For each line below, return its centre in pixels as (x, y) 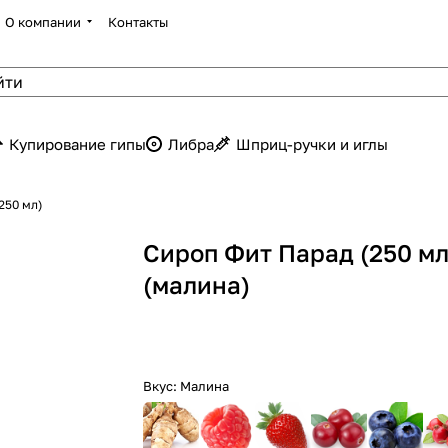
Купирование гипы (77, 144)
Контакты (138, 21)
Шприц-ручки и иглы (312, 144)
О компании (43, 21)
